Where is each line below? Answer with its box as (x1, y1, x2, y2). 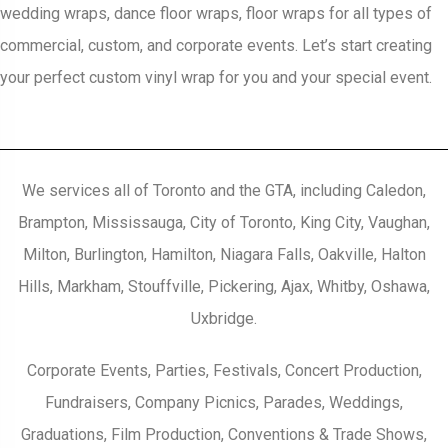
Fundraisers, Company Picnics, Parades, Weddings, (45, 393, 403, 413)
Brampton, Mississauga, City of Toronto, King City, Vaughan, (18, 213, 430, 233)
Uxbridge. (191, 309, 257, 329)
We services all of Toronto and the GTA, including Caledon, (22, 181, 426, 201)
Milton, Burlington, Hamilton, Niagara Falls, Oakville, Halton (22, 245, 426, 265)
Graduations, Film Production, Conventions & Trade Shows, (21, 425, 427, 445)
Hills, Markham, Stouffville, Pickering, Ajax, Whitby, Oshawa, (18, 277, 430, 297)
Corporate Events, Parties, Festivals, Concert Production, (26, 361, 422, 381)
